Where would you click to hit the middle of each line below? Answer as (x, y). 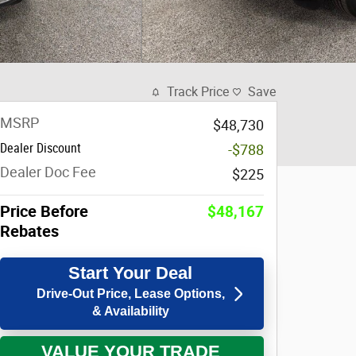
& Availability (130, 311)
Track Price (198, 92)
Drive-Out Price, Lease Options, (130, 294)
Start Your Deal (130, 273)
